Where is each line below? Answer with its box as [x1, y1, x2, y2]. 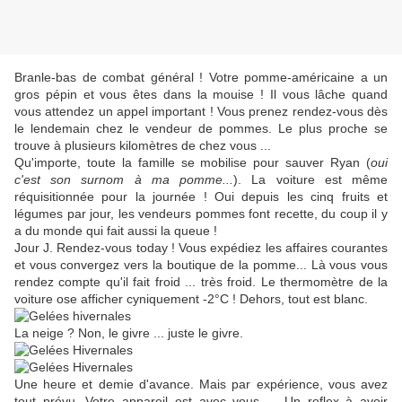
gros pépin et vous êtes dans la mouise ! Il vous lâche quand [14, 87, 388, 102]
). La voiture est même [233, 172, 389, 188]
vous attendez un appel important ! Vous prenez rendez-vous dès [14, 104, 388, 119]
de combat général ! [76, 70, 209, 85]
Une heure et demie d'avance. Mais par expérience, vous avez [14, 377, 388, 392]
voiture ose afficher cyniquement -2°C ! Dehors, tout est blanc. [14, 292, 368, 307]
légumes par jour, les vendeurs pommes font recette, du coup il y [14, 206, 388, 222]
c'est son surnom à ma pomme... [14, 172, 234, 188]
